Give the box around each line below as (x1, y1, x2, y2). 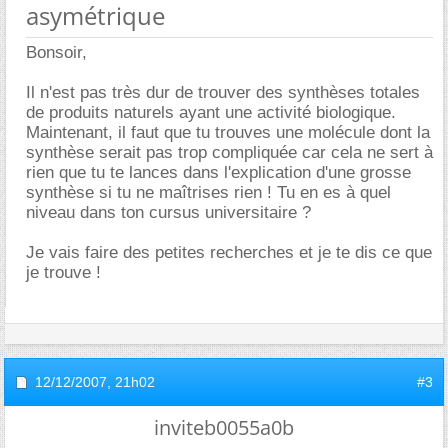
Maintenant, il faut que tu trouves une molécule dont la (26, 123, 430, 142)
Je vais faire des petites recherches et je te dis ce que (26, 243, 432, 262)
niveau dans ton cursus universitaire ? (26, 203, 311, 222)
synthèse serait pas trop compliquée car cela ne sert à (26, 143, 433, 162)
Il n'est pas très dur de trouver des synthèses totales (26, 83, 420, 102)
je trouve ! (26, 263, 101, 282)
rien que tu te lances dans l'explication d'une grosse (26, 163, 411, 182)
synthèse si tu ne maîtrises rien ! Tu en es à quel (26, 183, 391, 202)
